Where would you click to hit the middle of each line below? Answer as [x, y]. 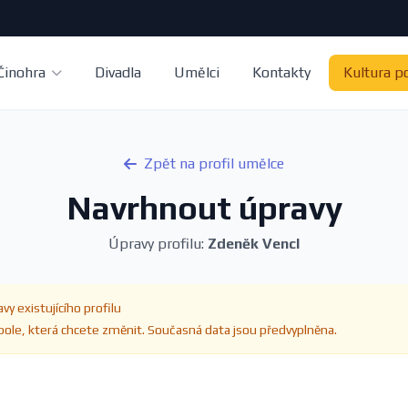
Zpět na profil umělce [214, 163]
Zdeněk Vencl [254, 244]
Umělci [197, 72]
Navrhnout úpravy [204, 208]
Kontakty [282, 72]
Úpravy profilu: [158, 244]
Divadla [118, 72]
